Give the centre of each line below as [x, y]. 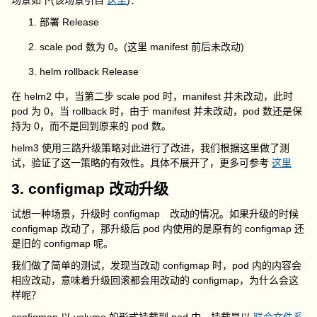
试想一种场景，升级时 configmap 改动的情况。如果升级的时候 [155, 214]
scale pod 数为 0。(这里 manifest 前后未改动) [142, 47]
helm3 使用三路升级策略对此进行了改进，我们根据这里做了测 [151, 148]
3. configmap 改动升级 [90, 189]
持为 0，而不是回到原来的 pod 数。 [92, 126]
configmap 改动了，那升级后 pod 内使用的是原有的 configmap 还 [158, 229]
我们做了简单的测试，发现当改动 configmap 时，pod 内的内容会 [157, 265]
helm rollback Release [90, 71]
